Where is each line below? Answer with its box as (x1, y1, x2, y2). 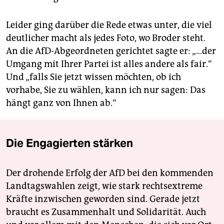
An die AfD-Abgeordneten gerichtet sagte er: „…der (6, 45, 216, 56)
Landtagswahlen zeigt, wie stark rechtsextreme (6, 180, 202, 191)
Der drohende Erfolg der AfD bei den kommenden (6, 167, 213, 178)
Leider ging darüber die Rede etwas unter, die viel (6, 19, 212, 30)
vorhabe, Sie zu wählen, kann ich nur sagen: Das (6, 84, 205, 95)
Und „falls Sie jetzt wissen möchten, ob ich (6, 71, 181, 82)
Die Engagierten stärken (6, 135, 133, 150)
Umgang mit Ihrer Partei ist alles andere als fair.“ (6, 58, 212, 69)
